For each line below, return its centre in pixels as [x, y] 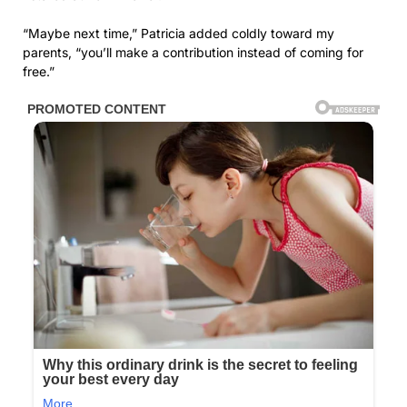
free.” [39, 72]
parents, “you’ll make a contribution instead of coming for [193, 53]
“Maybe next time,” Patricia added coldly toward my [179, 34]
